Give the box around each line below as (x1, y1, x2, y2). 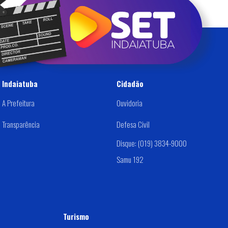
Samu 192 (116, 153, 144, 165)
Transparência (2, 118, 40, 130)
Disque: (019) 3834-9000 (116, 137, 187, 149)
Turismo (63, 211, 89, 222)
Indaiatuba (2, 78, 38, 89)
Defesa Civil (116, 118, 150, 130)
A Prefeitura (2, 97, 35, 109)
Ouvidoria (116, 97, 142, 109)
